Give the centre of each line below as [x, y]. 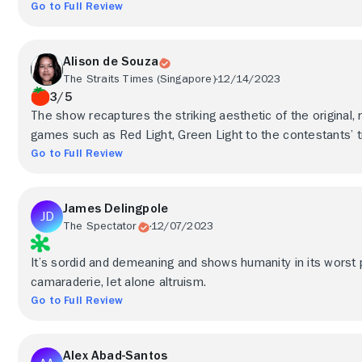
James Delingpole [116, 208]
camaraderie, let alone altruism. [119, 282]
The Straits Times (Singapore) [140, 78]
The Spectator [100, 225]
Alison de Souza [111, 61]
